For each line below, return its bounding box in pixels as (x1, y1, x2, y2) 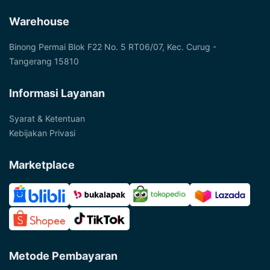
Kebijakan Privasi (9, 127, 75, 138)
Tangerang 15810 (9, 55, 79, 66)
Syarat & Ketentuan (9, 113, 85, 124)
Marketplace (9, 158, 75, 171)
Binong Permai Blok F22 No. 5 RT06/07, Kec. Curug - (9, 41, 216, 52)
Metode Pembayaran (9, 250, 118, 263)
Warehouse (9, 14, 69, 28)
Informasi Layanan (9, 86, 105, 99)
